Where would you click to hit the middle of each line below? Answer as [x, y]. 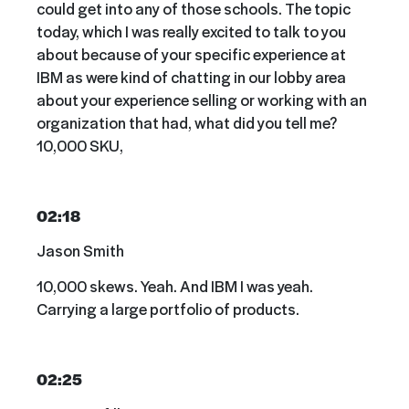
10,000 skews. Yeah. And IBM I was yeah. [175, 285]
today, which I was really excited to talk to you [191, 31]
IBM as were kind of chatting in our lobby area [191, 76]
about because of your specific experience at [191, 53]
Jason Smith [80, 251]
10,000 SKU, [80, 145]
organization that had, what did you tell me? [187, 122]
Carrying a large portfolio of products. [168, 308]
